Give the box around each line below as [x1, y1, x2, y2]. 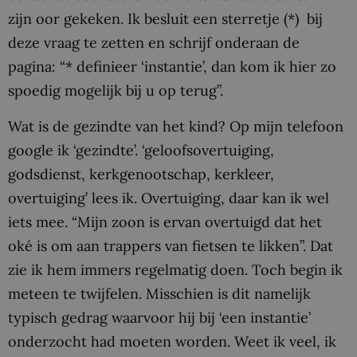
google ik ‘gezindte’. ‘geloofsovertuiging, [8, 141, 274, 160]
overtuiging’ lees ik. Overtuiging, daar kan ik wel [8, 189, 329, 208]
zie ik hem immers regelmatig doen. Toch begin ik [8, 261, 343, 280]
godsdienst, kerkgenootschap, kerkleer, [8, 165, 274, 184]
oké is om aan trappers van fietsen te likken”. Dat [8, 237, 333, 256]
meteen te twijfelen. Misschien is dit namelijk [8, 284, 311, 304]
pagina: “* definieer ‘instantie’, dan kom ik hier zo [8, 57, 336, 76]
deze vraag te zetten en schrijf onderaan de [8, 33, 300, 52]
